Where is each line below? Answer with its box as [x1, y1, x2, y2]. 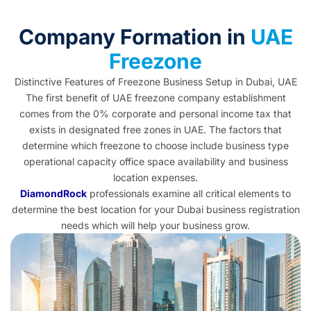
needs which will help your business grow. [61, 219, 250, 232]
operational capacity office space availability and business [23, 155, 288, 168]
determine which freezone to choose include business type [22, 140, 289, 152]
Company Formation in [18, 24, 251, 50]
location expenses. [113, 171, 198, 184]
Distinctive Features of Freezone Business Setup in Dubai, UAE [14, 76, 297, 88]
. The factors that [203, 124, 282, 136]
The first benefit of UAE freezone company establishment [25, 92, 286, 104]
